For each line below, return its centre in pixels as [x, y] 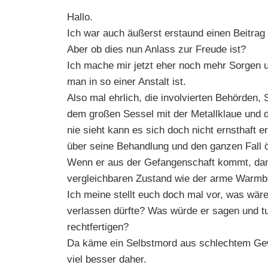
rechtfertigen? [98, 227]
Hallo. [80, 17]
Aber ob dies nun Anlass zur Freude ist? [156, 49]
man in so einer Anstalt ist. [127, 81]
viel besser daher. [107, 259]
